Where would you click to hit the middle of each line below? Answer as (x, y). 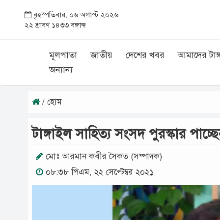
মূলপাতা (63, 55)
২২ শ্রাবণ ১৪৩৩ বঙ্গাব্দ (55, 25)
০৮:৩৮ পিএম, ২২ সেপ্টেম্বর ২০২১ (98, 172)
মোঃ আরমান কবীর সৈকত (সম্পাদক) (104, 156)
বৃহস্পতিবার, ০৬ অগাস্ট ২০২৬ (75, 15)
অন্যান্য (61, 70)
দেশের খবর (145, 55)
